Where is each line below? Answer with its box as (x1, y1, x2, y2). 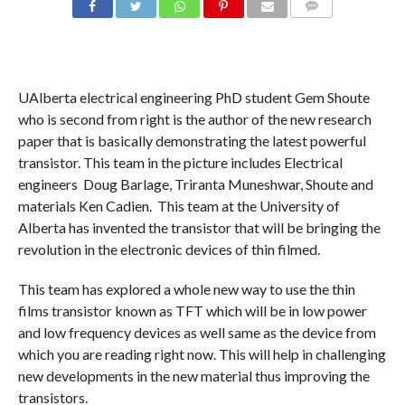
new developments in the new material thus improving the (17, 367, 370, 385)
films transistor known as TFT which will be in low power (17, 302, 367, 320)
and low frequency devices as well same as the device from (17, 324, 376, 342)
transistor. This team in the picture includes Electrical (17, 154, 343, 172)
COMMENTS (296, 22, 357, 34)
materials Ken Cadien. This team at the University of (17, 197, 340, 215)
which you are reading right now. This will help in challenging (17, 345, 386, 363)
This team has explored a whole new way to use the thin (17, 280, 355, 298)
